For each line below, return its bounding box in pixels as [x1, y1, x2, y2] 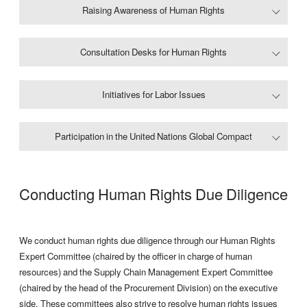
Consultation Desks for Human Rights [80, 45, 227, 59]
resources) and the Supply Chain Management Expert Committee [19, 265, 273, 279]
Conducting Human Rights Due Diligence [19, 182, 288, 206]
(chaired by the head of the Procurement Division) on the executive [19, 281, 278, 295]
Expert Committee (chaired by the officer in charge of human [19, 249, 252, 263]
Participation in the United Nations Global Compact [55, 130, 252, 143]
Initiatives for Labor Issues [101, 87, 206, 101]
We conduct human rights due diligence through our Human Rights [19, 234, 275, 247]
